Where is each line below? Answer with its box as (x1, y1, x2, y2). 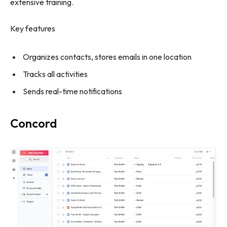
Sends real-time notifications (23, 86, 122, 96)
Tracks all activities (23, 68, 88, 79)
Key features (10, 23, 55, 33)
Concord (10, 115, 57, 131)
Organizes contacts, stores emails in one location (23, 51, 192, 62)
